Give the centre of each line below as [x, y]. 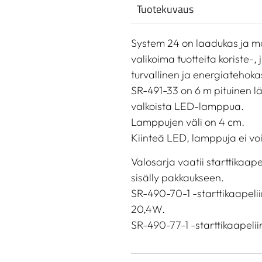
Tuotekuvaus [165, 9]
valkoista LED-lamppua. [187, 106]
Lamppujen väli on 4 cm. [188, 122]
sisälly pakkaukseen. [177, 178]
